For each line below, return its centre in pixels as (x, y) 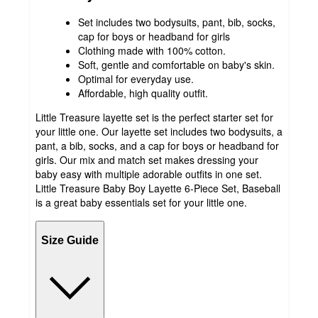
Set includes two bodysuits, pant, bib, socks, (177, 22)
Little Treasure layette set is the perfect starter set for (154, 117)
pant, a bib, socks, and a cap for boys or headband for (157, 146)
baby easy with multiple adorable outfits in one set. (149, 174)
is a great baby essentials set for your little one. (141, 203)
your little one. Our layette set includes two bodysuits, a (159, 132)
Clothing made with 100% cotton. (152, 51)
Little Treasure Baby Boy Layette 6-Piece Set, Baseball (158, 188)
